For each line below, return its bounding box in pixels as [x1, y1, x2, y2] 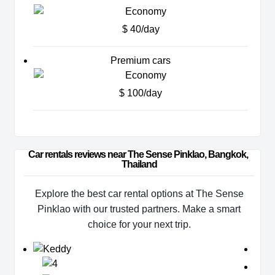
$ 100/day [119, 88, 162, 99]
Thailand [121, 159, 157, 170]
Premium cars [110, 55, 171, 66]
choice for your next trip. [87, 219, 191, 230]
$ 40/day [122, 24, 160, 35]
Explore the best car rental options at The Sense [34, 188, 244, 199]
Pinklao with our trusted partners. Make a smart [37, 204, 241, 215]
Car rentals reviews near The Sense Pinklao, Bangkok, [28, 149, 250, 160]
